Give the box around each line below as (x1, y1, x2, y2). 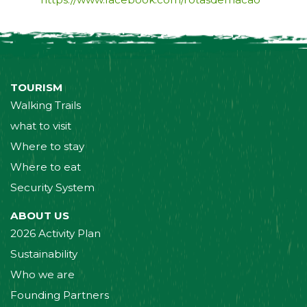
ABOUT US (10, 209, 69, 223)
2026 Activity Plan (10, 227, 101, 241)
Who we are (10, 268, 75, 282)
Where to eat (10, 160, 81, 173)
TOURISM (10, 80, 62, 94)
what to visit (10, 119, 71, 132)
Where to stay (10, 139, 84, 153)
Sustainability (10, 247, 77, 261)
